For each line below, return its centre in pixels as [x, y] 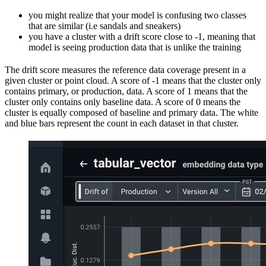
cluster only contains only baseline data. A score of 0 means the [123, 102]
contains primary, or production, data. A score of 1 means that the [126, 91]
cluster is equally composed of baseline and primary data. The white [132, 113]
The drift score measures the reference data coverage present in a [125, 70]
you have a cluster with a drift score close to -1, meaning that [142, 37]
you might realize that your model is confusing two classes [137, 15]
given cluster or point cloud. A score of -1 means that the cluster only [133, 81]
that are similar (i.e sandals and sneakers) [104, 26]
